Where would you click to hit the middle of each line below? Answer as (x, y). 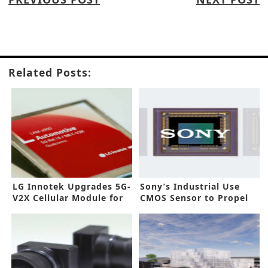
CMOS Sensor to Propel (194, 198)
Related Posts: (50, 73)
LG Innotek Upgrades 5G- (72, 187)
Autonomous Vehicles (63, 209)
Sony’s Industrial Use (190, 187)
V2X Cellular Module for (68, 198)
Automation (168, 209)
